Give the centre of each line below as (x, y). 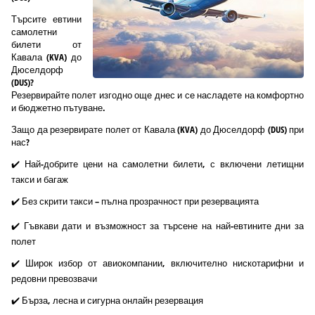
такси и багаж (40, 179)
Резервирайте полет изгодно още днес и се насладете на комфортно (157, 95)
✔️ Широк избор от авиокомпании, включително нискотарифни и (157, 263)
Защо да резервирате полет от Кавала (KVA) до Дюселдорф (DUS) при (157, 129)
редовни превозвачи (54, 278)
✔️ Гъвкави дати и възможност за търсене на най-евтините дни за (157, 225)
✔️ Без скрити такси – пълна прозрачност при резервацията (135, 201)
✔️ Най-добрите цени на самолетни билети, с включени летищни (157, 163)
